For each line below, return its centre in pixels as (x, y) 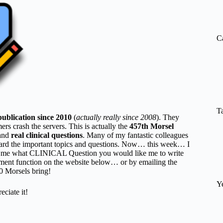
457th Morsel (152, 126)
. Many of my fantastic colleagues (135, 135)
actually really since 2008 (116, 117)
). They (168, 117)
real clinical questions (47, 135)
